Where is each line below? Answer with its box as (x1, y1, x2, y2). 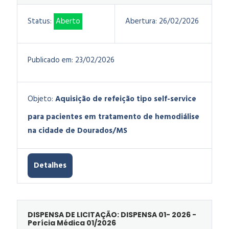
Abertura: (125, 15, 157, 28)
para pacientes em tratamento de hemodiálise (28, 111, 199, 123)
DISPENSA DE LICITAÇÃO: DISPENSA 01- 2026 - (28, 210, 196, 220)
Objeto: (28, 93, 53, 105)
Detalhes (34, 159, 66, 172)
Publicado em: (28, 54, 73, 66)
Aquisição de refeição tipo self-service (55, 93, 196, 105)
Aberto (56, 15, 80, 28)
